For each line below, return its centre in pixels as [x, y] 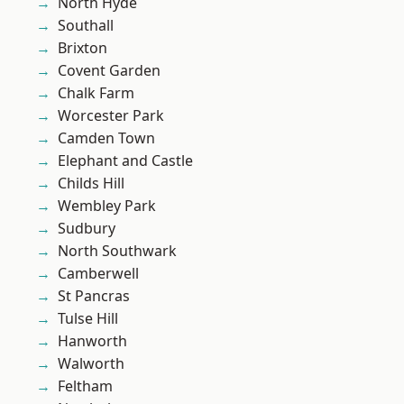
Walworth [91, 364]
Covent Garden [109, 71]
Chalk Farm [96, 93]
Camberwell [98, 274]
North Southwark [117, 251]
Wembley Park [107, 206]
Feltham [85, 386]
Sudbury [87, 229]
